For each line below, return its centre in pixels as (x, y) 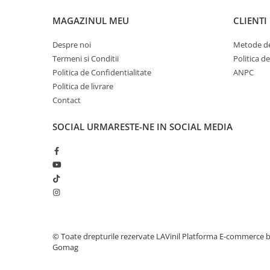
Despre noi (72, 45)
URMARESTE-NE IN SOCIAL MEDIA (160, 127)
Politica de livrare (83, 86)
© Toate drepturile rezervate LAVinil (117, 236)
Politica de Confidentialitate (102, 72)
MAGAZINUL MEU (91, 20)
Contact (67, 100)
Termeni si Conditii (86, 58)
